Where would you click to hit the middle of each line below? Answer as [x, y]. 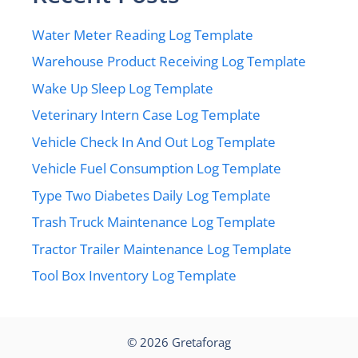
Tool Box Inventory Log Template [134, 275]
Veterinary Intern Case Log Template [146, 115]
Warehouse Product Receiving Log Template [169, 61]
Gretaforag [201, 342]
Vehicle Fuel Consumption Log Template [157, 168]
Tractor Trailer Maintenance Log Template [162, 249]
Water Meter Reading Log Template [143, 34]
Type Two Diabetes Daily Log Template [151, 195]
